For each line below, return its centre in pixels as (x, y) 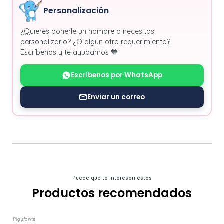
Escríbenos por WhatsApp (116, 75)
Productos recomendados (112, 193)
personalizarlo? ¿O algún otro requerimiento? (95, 42)
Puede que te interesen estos (112, 178)
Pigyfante (24, 219)
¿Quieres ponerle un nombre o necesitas (87, 31)
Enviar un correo (116, 97)
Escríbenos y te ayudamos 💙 (69, 52)
